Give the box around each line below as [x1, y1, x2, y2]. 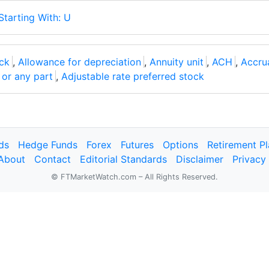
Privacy [232, 153, 266, 165]
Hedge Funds [18, 139, 77, 151]
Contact [34, 153, 71, 165]
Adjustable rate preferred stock [61, 70, 204, 82]
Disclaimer [176, 153, 223, 165]
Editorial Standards [80, 153, 167, 165]
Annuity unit [150, 56, 204, 68]
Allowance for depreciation [18, 56, 141, 68]
